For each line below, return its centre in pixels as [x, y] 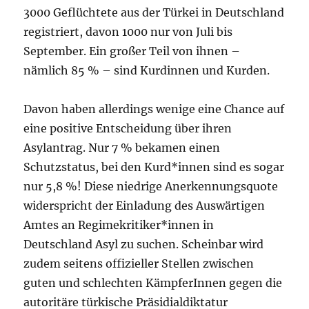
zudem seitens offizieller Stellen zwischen [139, 263]
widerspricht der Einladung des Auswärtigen [144, 205]
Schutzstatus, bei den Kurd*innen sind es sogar [154, 167]
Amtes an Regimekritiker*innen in [119, 225]
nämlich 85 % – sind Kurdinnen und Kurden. [147, 70]
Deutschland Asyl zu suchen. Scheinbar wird [144, 244]
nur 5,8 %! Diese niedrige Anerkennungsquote [151, 186]
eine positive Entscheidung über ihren [128, 128]
